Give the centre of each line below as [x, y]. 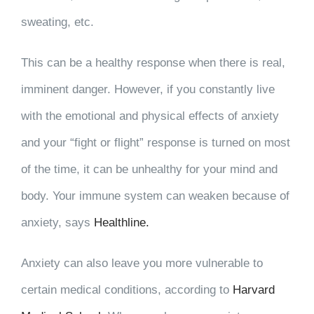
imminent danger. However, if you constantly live [148, 89]
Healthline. [121, 222]
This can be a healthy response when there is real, [153, 62]
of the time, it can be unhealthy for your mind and [149, 169]
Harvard [253, 289]
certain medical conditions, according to [127, 289]
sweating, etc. [57, 22]
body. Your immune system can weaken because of [155, 196]
